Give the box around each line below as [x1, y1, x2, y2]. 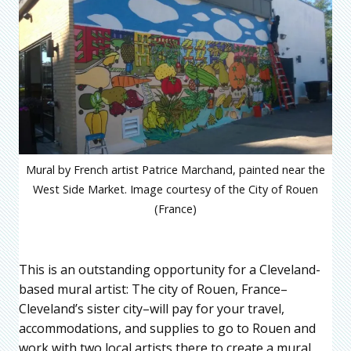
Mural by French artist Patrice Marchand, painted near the [26, 162, 325, 178]
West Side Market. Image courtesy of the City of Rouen [33, 182, 318, 197]
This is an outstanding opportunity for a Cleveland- [19, 261, 320, 279]
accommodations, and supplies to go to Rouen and [19, 320, 316, 338]
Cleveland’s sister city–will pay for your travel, [19, 300, 284, 318]
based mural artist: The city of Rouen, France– [19, 280, 288, 299]
